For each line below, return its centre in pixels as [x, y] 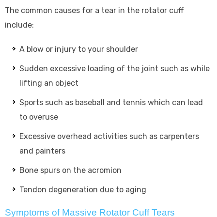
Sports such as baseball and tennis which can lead [111, 102]
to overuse [39, 117]
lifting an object [49, 83]
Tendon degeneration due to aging [83, 189]
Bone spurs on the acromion [70, 170]
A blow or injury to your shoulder [79, 49]
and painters [42, 151]
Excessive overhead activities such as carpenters [109, 136]
